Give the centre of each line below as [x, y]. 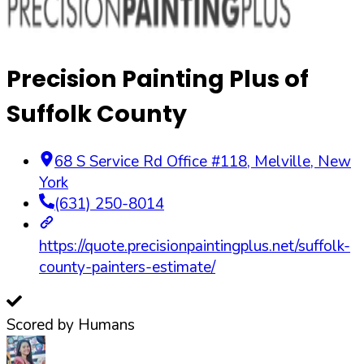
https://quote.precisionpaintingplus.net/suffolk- [195, 246]
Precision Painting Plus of [158, 79]
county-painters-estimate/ [127, 267]
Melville [282, 161]
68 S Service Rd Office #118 [151, 161]
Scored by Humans [71, 325]
